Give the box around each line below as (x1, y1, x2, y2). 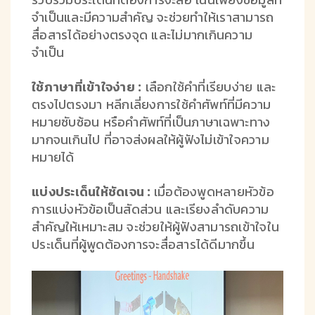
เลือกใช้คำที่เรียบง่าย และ (141, 77, 276, 96)
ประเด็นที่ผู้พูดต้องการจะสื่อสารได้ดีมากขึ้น (32, 235, 255, 253)
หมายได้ (32, 148, 75, 166)
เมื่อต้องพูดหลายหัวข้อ (153, 182, 274, 200)
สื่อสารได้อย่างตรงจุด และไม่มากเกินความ (32, 25, 252, 44)
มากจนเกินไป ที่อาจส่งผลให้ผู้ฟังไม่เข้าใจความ (32, 130, 269, 148)
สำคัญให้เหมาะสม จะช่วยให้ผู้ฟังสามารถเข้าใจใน (32, 217, 279, 236)
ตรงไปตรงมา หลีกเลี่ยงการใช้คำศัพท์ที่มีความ (32, 95, 271, 113)
